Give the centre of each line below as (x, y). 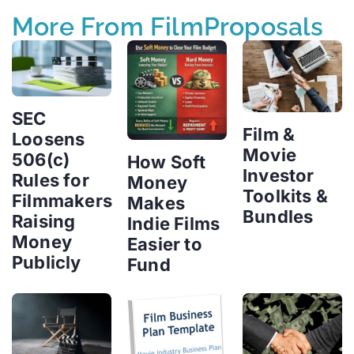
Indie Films (174, 224)
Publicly (47, 263)
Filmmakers (62, 201)
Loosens (49, 139)
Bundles (278, 217)
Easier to (165, 245)
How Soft (167, 162)
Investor (279, 176)
